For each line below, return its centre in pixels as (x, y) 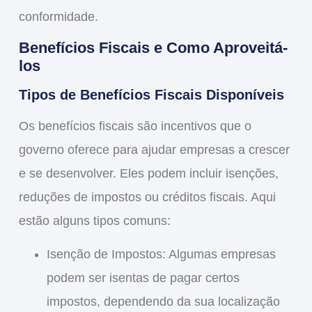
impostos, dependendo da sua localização (163, 302)
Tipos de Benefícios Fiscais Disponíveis (151, 94)
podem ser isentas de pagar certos (143, 278)
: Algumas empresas (219, 255)
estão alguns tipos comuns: (94, 220)
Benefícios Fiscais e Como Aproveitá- (153, 47)
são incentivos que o (192, 126)
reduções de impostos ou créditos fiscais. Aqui (147, 197)
